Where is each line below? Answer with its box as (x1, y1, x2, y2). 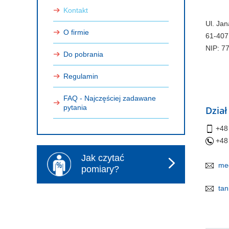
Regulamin (63, 72, 98, 80)
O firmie (63, 28, 89, 36)
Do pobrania (63, 50, 103, 58)
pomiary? (81, 164, 119, 174)
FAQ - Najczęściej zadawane (63, 94, 156, 102)
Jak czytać (81, 153, 124, 163)
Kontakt (63, 6, 88, 14)
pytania (63, 103, 87, 111)
